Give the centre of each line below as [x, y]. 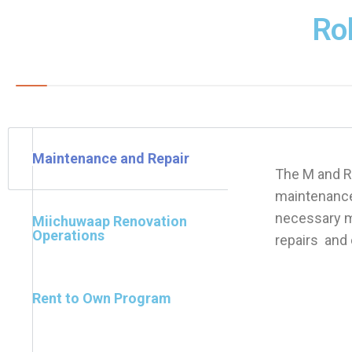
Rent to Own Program [102, 298]
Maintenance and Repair [111, 158]
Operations [68, 235]
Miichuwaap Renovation [110, 221]
